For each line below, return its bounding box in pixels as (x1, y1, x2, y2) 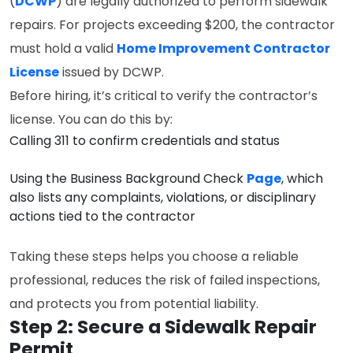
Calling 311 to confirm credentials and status (9, 132, 280, 150)
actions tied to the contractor (9, 207, 195, 225)
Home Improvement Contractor (117, 39, 330, 58)
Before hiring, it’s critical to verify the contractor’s (9, 87, 318, 105)
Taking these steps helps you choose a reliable (9, 247, 299, 266)
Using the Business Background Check (9, 169, 247, 188)
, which (281, 169, 323, 188)
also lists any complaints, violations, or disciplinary (9, 188, 316, 206)
